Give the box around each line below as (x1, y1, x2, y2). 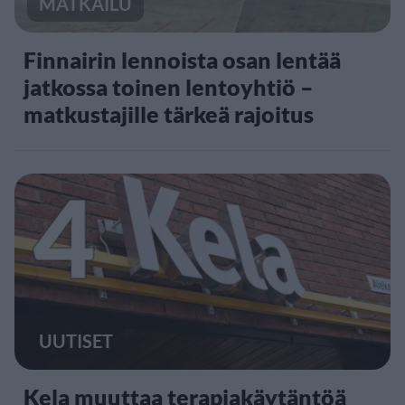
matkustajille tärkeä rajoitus (24, 99, 314, 127)
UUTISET (39, 329, 113, 352)
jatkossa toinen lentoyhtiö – (24, 72, 314, 100)
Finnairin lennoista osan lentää (24, 45, 341, 73)
